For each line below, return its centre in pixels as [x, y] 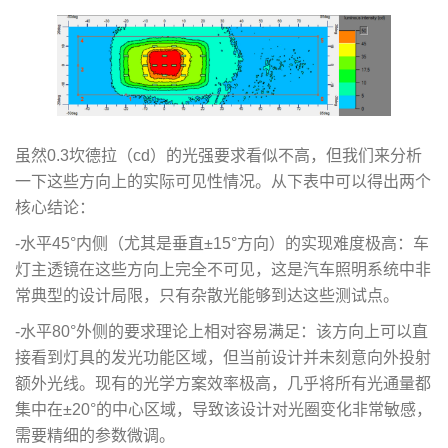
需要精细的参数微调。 [95, 435]
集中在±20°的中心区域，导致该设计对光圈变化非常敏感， [223, 409]
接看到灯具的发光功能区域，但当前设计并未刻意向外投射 [223, 357]
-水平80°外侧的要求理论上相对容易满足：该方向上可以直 [221, 331]
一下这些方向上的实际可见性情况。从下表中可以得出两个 [223, 181]
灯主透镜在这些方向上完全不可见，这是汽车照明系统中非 [223, 269]
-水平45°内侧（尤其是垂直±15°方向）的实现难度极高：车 [222, 243]
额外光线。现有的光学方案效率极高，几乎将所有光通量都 [223, 383]
